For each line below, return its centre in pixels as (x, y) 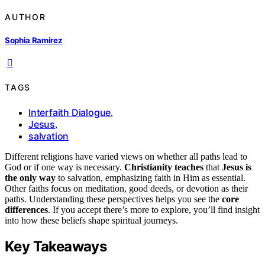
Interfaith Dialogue (70, 112)
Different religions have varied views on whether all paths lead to (126, 156)
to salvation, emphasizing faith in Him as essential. (151, 177)
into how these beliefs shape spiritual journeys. (91, 220)
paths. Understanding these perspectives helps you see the (113, 199)
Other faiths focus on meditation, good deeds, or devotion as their (126, 188)
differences (26, 209)
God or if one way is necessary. (64, 167)
